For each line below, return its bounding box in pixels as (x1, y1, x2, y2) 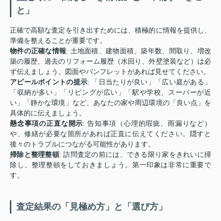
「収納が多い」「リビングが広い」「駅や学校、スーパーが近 (10, 88, 211, 96)
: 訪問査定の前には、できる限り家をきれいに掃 (59, 150, 211, 158)
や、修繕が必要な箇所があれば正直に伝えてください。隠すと (10, 130, 211, 138)
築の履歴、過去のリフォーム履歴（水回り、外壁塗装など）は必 (10, 57, 211, 65)
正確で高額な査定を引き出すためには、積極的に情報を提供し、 (10, 26, 211, 34)
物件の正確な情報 (10, 47, 67, 55)
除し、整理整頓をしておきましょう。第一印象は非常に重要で (10, 161, 211, 169)
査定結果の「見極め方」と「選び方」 (16, 202, 167, 212)
